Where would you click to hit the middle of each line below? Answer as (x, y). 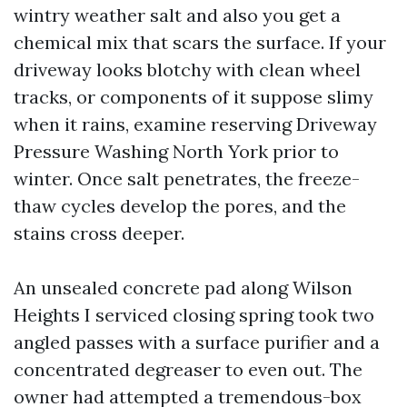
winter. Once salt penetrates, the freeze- (187, 179)
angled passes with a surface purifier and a (197, 342)
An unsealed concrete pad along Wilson (183, 288)
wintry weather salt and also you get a (177, 15)
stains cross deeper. (99, 233)
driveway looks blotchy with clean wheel (187, 69)
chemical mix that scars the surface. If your (200, 42)
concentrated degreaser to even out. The (188, 369)
